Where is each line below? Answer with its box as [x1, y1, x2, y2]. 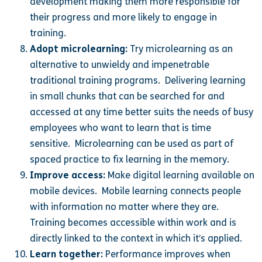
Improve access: [30, 169, 106, 181]
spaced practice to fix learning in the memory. [30, 153, 230, 165]
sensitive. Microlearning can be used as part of [30, 137, 234, 149]
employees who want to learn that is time [30, 122, 212, 133]
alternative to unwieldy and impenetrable [30, 58, 210, 70]
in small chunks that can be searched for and [30, 90, 225, 102]
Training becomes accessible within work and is [30, 216, 237, 228]
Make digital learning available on [105, 169, 255, 181]
